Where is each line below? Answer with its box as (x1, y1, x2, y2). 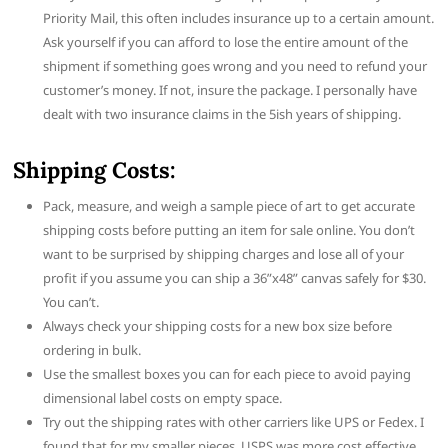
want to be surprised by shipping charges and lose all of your (43, 245, 405, 264)
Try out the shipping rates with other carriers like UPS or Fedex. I (43, 413, 425, 432)
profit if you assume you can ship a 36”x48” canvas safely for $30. (43, 269, 427, 288)
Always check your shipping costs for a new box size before (43, 317, 393, 336)
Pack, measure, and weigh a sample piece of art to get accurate (43, 197, 416, 216)
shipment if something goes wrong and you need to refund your (43, 57, 428, 76)
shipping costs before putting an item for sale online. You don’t (43, 221, 416, 240)
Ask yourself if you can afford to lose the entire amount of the (43, 33, 409, 52)
